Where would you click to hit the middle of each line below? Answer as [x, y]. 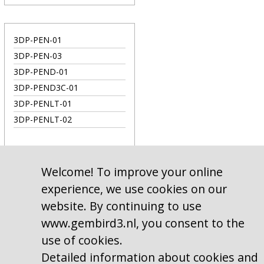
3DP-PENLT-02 [43, 119]
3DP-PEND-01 [41, 72]
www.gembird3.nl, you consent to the [143, 223]
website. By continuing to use [121, 206]
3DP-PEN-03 [38, 56]
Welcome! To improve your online [132, 172]
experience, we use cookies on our [134, 189]
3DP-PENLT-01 [43, 103]
